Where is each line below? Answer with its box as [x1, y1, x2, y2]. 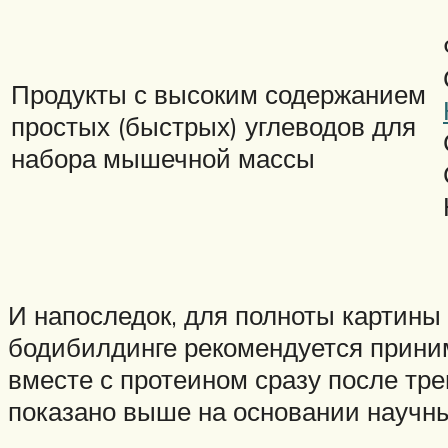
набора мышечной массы [11, 142, 322, 175]
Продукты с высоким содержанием [11, 78, 426, 111]
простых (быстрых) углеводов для [11, 110, 416, 143]
